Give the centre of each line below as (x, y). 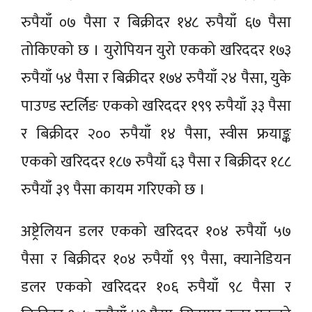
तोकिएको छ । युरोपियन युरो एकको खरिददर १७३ (156, 50)
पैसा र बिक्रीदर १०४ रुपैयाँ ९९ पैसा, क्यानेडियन (156, 259)
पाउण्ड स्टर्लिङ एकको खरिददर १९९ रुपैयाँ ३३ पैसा (156, 106)
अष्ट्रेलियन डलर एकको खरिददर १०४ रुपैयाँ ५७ (156, 231)
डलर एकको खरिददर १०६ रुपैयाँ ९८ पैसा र (156, 287)
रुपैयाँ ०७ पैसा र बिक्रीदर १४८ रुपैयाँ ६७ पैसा (156, 22)
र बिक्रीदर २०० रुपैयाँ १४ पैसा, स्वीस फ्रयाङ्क (156, 134)
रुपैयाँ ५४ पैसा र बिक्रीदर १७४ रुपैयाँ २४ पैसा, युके (156, 78)
